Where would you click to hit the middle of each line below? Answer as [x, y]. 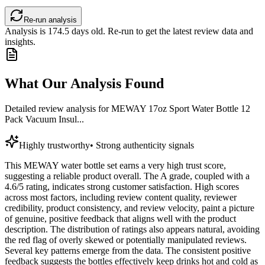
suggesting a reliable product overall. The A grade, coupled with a [127, 176]
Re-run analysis [50, 20]
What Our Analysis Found [84, 84]
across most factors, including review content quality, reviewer [121, 198]
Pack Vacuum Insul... [44, 119]
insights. [20, 42]
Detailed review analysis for [58, 109]
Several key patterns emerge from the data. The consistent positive [128, 251]
